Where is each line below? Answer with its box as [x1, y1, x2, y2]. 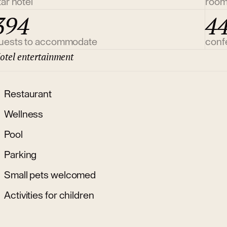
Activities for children [4, 190, 94, 201]
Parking [4, 149, 37, 160]
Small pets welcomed [4, 170, 96, 180]
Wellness [4, 109, 44, 120]
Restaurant [4, 89, 52, 99]
